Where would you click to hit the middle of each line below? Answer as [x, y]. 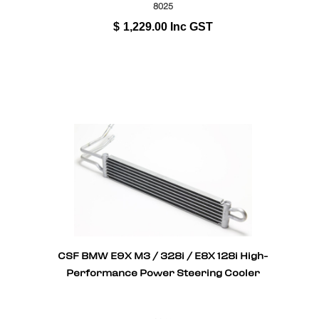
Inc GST [191, 26]
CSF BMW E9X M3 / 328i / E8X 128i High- [163, 257]
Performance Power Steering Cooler [163, 274]
